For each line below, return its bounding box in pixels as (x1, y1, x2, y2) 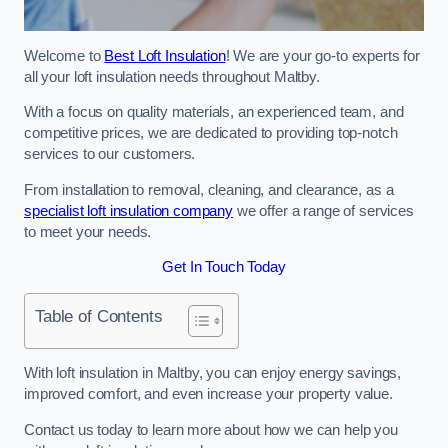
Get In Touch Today (162, 259, 286, 276)
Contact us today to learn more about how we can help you (24, 421, 398, 438)
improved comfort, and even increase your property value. (24, 386, 393, 403)
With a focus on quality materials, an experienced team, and (24, 104, 404, 121)
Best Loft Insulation (104, 47, 226, 64)
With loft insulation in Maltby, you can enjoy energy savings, (24, 365, 402, 382)
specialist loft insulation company (24, 202, 234, 219)
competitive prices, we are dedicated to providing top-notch (24, 125, 398, 142)
